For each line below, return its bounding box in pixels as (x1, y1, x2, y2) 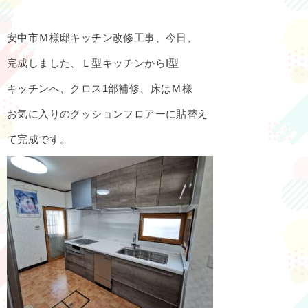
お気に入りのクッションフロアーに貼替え (7, 107, 208, 120)
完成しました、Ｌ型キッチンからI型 (7, 56, 179, 69)
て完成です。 (7, 133, 71, 145)
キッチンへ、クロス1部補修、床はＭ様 (7, 82, 193, 94)
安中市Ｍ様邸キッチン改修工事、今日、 (7, 31, 198, 43)
